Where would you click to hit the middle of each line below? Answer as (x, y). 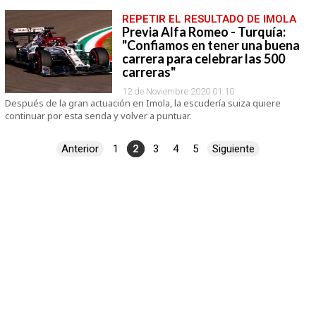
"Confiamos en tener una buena (211, 45)
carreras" (148, 72)
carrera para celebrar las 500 (203, 59)
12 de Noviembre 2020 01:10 (178, 91)
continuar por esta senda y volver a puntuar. (98, 116)
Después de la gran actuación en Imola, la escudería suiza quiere (142, 103)
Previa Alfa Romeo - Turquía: (203, 32)
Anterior (80, 149)
